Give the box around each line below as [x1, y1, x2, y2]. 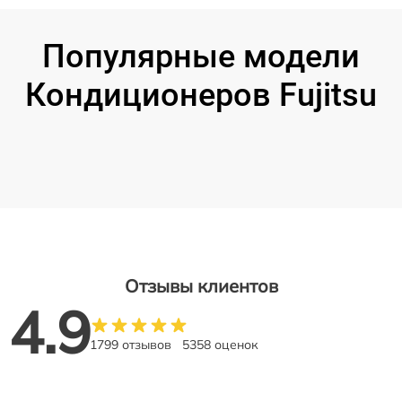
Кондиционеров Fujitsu [25, 75, 377, 114]
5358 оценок [182, 336, 258, 353]
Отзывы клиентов [124, 274, 278, 297]
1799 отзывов [90, 336, 171, 353]
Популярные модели [42, 37, 360, 75]
